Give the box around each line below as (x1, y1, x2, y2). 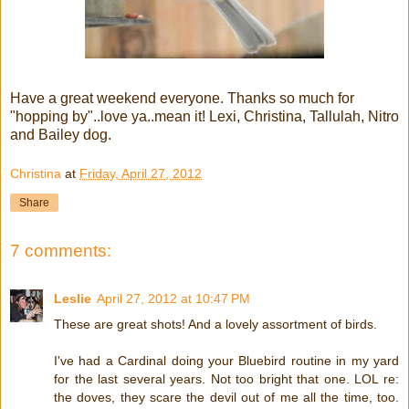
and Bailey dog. (10, 126, 111, 142)
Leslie (54, 290, 91, 306)
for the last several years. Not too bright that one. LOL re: (54, 371, 399, 386)
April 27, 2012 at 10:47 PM (97, 290, 250, 306)
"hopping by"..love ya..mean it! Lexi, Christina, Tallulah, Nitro (10, 108, 399, 124)
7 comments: (10, 241, 111, 261)
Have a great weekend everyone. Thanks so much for (10, 89, 354, 106)
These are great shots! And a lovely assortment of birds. (54, 316, 377, 331)
